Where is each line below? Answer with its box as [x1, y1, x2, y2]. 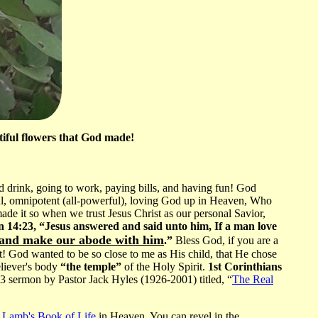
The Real [232, 273, 273, 286]
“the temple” [60, 261, 121, 273]
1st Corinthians [208, 261, 282, 273]
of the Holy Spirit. [121, 261, 208, 273]
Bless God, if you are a [172, 234, 278, 247]
